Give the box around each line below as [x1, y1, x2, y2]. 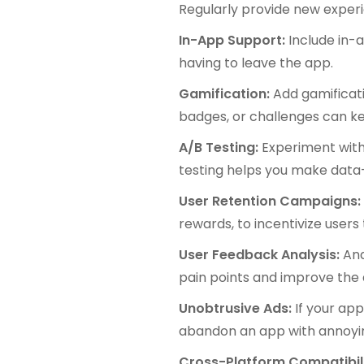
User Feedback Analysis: [179, 245, 344, 264]
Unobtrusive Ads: [179, 298, 296, 318]
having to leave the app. [179, 53, 334, 72]
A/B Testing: [179, 137, 262, 157]
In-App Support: [179, 30, 289, 50]
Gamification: [179, 84, 274, 103]
